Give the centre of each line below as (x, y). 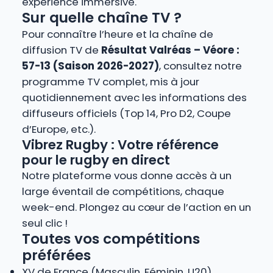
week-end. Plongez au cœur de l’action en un (136, 207)
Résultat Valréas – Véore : (170, 50)
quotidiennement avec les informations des (134, 98)
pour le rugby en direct (96, 160)
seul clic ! (44, 223)
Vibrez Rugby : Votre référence (120, 145)
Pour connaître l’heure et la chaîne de (117, 34)
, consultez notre (200, 66)
